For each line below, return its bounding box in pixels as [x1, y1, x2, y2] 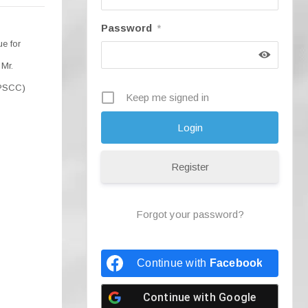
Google [219, 291, 256, 304]
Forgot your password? [135, 208, 244, 220]
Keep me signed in [126, 91, 209, 103]
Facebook [209, 257, 263, 269]
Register [170, 161, 209, 173]
